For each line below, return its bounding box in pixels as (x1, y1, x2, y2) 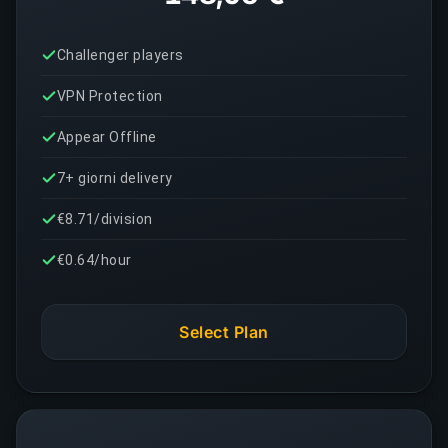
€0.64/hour (57, 252, 132, 268)
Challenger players (57, 47, 184, 63)
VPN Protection (57, 88, 163, 104)
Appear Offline (57, 129, 157, 145)
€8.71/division (57, 211, 153, 227)
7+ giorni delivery (57, 170, 173, 186)
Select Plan (179, 322, 269, 342)
